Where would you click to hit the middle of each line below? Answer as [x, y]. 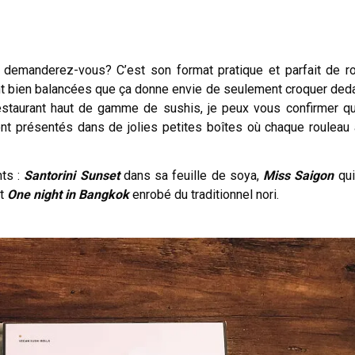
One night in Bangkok [68, 194]
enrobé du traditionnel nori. [204, 194]
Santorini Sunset [72, 175]
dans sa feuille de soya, [191, 175]
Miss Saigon [299, 175]
